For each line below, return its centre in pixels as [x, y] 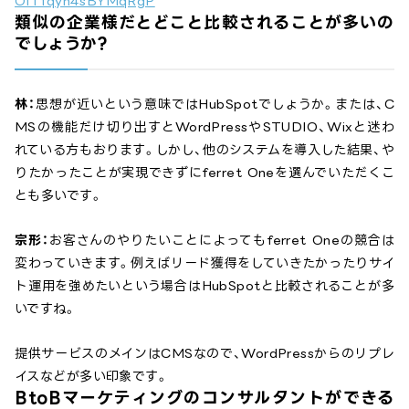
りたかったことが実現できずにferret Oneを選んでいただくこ [204, 172]
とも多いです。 [58, 194]
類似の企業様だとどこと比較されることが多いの [204, 21]
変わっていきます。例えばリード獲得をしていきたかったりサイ [204, 262]
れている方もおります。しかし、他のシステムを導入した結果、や [204, 149]
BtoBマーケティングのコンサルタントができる [204, 397]
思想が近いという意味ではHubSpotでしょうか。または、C [215, 103]
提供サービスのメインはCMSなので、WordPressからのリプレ [204, 352]
